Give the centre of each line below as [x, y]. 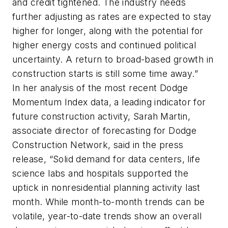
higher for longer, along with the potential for [108, 31]
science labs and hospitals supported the [100, 173]
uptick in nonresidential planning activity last [106, 187]
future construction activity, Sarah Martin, [102, 116]
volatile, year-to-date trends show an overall [107, 216]
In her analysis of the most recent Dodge [100, 88]
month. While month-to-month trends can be [109, 202]
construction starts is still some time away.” [105, 73]
